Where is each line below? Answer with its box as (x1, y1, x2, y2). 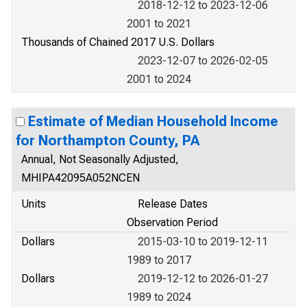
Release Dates (138, 197, 208, 210)
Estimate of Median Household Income (28, 113, 278, 130)
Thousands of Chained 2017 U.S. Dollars (21, 36, 214, 49)
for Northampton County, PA (16, 132, 199, 149)
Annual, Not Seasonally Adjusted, (21, 153, 179, 166)
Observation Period (127, 216, 218, 229)
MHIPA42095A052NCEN (21, 171, 140, 184)
